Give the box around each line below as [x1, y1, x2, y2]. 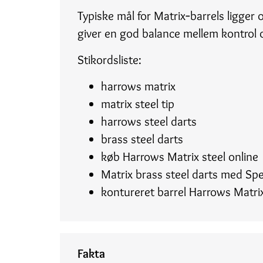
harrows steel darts [101, 114, 197, 129]
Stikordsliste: [77, 52, 141, 67]
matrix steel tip [101, 96, 174, 111]
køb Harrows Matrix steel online [101, 149, 258, 164]
